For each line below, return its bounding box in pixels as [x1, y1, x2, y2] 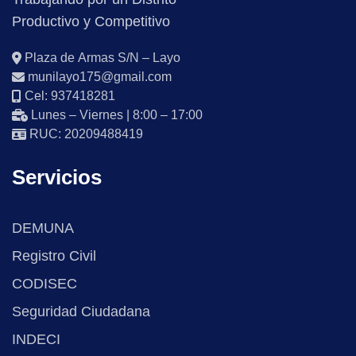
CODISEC [12, 276, 77, 292]
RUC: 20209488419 [26, 127, 143, 141]
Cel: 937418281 [21, 89, 115, 103]
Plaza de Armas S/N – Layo [21, 51, 180, 65]
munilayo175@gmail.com [25, 70, 172, 84]
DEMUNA [12, 220, 74, 237]
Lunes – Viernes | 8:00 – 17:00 [28, 108, 203, 122]
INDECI [12, 331, 60, 348]
